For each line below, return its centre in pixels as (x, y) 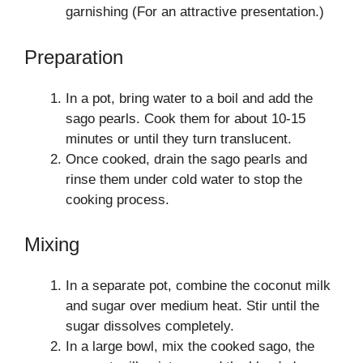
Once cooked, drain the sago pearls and (186, 159)
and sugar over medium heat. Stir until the (192, 306)
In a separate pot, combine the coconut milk (198, 286)
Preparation (74, 57)
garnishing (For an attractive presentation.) (195, 12)
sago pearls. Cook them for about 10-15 (186, 118)
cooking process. (117, 199)
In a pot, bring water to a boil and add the (189, 98)
